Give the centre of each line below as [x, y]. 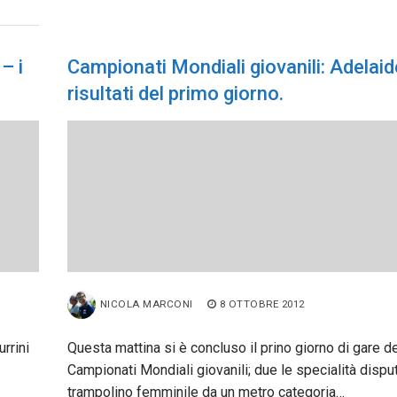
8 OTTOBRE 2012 [262, 304]
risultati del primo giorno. [175, 93]
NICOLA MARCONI [146, 304]
